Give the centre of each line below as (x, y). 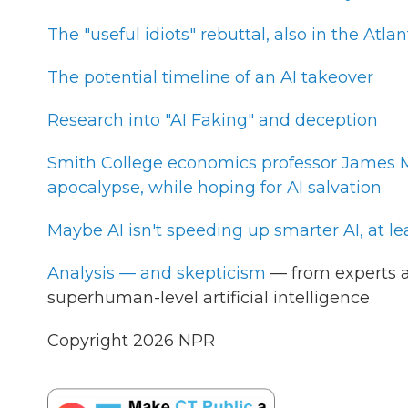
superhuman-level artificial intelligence (209, 298)
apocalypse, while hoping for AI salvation (214, 188)
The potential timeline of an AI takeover (210, 77)
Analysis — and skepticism (157, 273)
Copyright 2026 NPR (131, 341)
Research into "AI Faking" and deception (213, 120)
